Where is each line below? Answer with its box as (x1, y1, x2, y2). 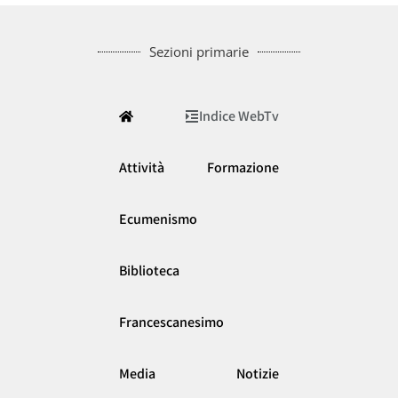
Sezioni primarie (149, 42, 249, 60)
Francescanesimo (119, 312, 224, 331)
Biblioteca (119, 260, 179, 280)
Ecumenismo (119, 209, 197, 228)
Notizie (236, 363, 279, 383)
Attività (119, 157, 164, 177)
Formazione (207, 157, 279, 177)
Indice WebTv (199, 106, 279, 125)
